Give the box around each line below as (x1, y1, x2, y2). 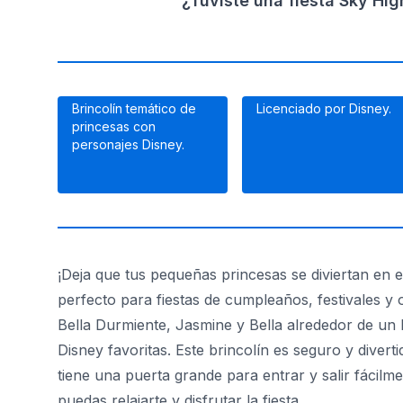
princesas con (72, 119, 156, 134)
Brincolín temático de (72, 101, 196, 116)
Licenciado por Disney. (256, 101, 392, 116)
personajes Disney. (72, 137, 184, 152)
